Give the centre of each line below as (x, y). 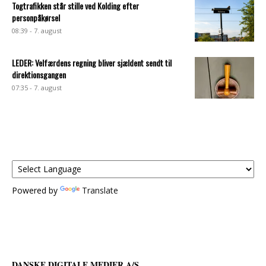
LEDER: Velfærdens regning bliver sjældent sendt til (92, 62)
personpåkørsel (36, 17)
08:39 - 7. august (37, 30)
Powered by (36, 190)
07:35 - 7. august (37, 87)
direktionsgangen (39, 74)
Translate (100, 190)
